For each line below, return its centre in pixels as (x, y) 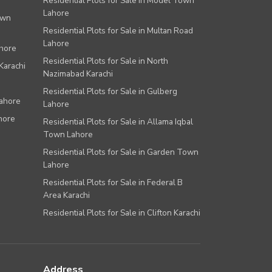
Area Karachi (66, 195)
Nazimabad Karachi (78, 74)
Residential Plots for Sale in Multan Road (118, 31)
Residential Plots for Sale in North (106, 61)
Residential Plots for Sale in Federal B (113, 183)
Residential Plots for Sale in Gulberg (110, 92)
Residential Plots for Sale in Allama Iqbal (118, 122)
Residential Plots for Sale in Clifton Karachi (122, 213)
